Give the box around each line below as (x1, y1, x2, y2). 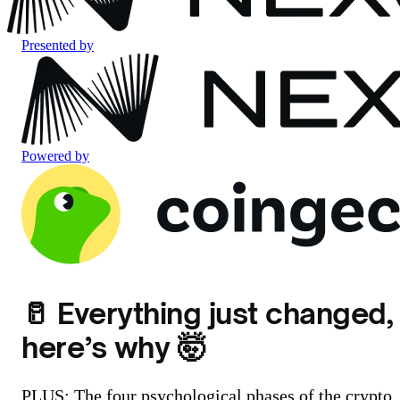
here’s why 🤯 (21, 329, 206, 365)
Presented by (21, 37, 94, 53)
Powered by (21, 148, 89, 163)
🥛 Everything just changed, (21, 296, 393, 331)
